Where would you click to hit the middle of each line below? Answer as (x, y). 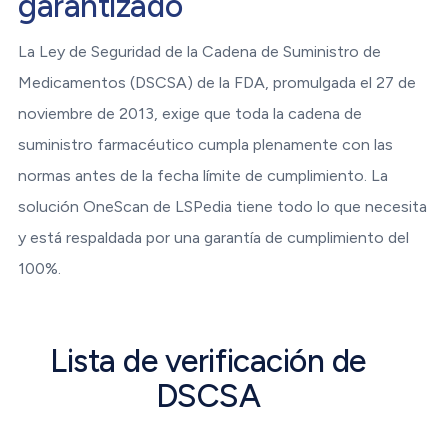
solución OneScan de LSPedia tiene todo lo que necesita (223, 207)
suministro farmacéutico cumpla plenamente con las (206, 145)
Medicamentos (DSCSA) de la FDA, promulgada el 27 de (217, 83)
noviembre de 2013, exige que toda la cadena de (190, 114)
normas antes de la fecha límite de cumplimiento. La (203, 176)
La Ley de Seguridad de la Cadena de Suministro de (200, 52)
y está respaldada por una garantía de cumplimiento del (214, 238)
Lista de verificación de (208, 361)
